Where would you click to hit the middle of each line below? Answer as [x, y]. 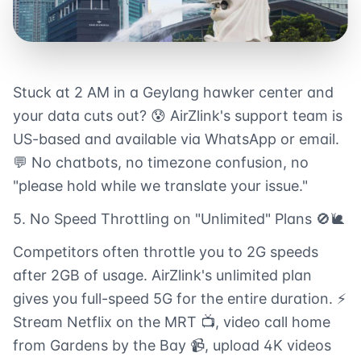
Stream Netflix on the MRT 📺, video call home [172, 322]
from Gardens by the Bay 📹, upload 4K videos [172, 346]
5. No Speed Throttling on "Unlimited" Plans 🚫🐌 [179, 219]
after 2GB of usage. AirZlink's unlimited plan [162, 276]
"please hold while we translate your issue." [160, 186]
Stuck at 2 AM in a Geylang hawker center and [173, 93]
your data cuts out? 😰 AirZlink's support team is [178, 116]
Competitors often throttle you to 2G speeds [166, 252]
